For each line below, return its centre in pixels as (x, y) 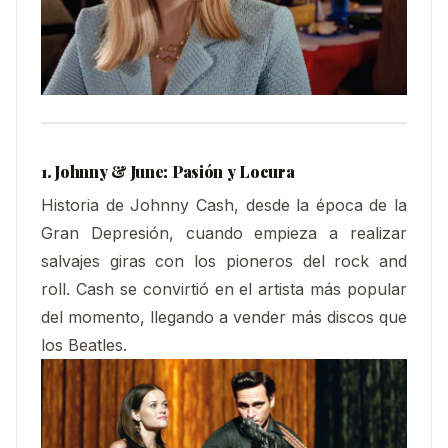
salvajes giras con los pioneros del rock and (224, 261)
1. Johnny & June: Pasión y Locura (168, 171)
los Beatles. (84, 345)
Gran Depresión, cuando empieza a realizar (224, 233)
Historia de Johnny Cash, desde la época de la (224, 205)
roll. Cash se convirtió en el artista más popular (224, 289)
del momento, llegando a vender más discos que (224, 317)
